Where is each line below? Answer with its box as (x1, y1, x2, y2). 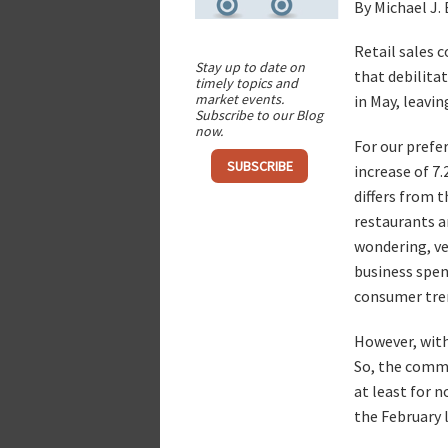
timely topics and (194, 73, 298, 92)
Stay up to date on (194, 57, 305, 76)
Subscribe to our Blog (194, 105, 323, 124)
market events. (194, 89, 284, 108)
